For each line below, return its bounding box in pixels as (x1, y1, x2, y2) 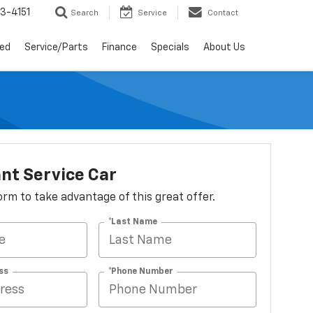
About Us (203, 43, 245, 53)
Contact (208, 9, 238, 17)
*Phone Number (108, 267, 174, 276)
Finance (102, 43, 137, 53)
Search (71, 9, 99, 17)
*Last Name (108, 217, 158, 226)
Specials (151, 43, 189, 53)
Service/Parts (24, 43, 88, 53)
